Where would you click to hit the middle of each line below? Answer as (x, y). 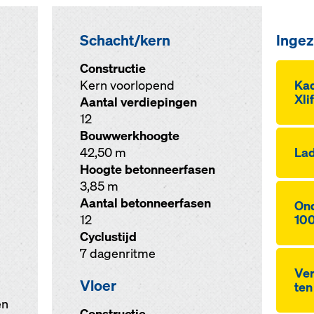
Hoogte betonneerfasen (147, 169)
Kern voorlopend (127, 85)
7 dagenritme (117, 253)
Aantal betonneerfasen (145, 203)
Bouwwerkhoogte (129, 136)
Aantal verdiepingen (138, 102)
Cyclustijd (108, 237)
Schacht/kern (125, 40)
